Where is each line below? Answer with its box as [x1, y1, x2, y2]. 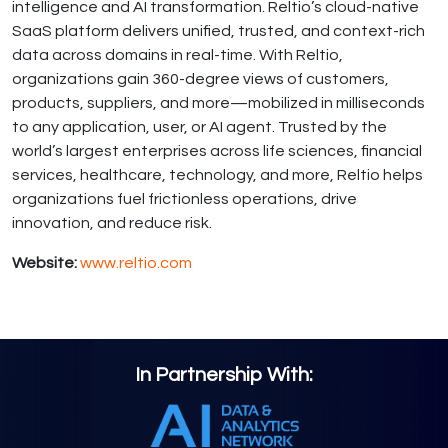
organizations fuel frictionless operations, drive [12, 190, 357, 207]
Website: [12, 254, 80, 271]
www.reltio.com [80, 254, 192, 271]
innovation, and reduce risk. [12, 214, 212, 231]
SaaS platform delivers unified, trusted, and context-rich [12, 22, 425, 39]
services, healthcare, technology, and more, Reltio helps [12, 166, 423, 183]
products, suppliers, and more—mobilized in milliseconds [12, 94, 425, 111]
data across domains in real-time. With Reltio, [12, 46, 343, 63]
